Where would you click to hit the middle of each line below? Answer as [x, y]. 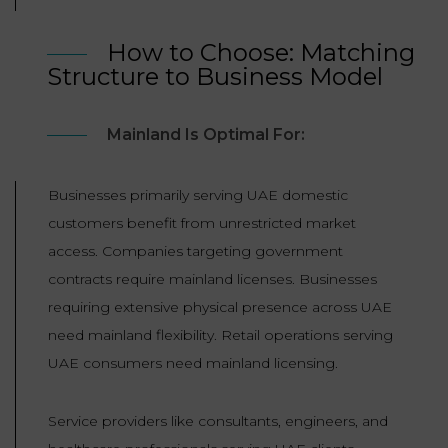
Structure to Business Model [215, 77]
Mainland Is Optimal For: [206, 135]
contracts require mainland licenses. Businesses [212, 279]
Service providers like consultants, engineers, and [218, 421]
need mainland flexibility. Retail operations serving [220, 335]
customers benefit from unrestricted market [202, 223]
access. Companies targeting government [195, 251]
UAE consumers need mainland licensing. [193, 363]
